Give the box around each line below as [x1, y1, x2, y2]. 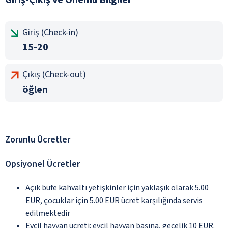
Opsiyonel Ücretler [5, 157, 80, 170]
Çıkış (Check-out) [22, 68, 86, 81]
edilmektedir [25, 207, 70, 219]
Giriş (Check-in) [22, 25, 78, 39]
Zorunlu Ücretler [5, 133, 70, 146]
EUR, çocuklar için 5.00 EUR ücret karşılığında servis [25, 194, 203, 206]
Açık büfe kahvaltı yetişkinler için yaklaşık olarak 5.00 [25, 182, 209, 193]
